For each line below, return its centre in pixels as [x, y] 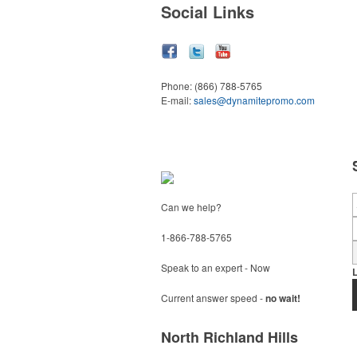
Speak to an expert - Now [216, 267]
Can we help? [191, 207]
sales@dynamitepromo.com [254, 100]
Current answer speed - [213, 298]
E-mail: [177, 100]
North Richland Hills [229, 337]
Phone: [178, 86]
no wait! [283, 298]
